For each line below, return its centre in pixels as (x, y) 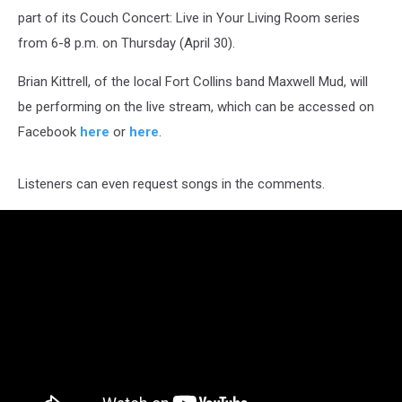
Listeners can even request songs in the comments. (171, 184)
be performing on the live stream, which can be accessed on (196, 107)
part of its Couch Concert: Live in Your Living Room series (189, 18)
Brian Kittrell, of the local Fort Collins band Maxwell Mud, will (193, 82)
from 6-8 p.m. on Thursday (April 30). (127, 43)
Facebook (49, 132)
